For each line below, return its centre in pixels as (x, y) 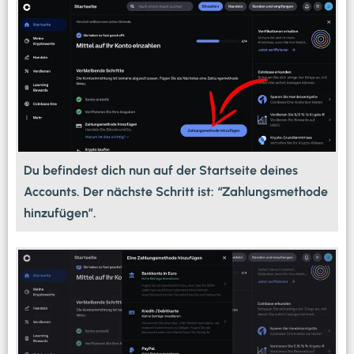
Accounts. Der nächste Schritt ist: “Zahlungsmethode (176, 191)
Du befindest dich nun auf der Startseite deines (161, 170)
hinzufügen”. (60, 213)
